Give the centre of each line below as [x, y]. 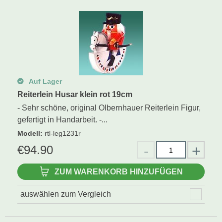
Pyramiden [27, 67]
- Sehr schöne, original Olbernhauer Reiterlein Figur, [109, 108]
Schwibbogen [32, 22]
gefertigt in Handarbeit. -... [62, 120]
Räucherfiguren [35, 44]
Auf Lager [44, 81]
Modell [29, 133]
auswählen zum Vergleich [66, 194]
